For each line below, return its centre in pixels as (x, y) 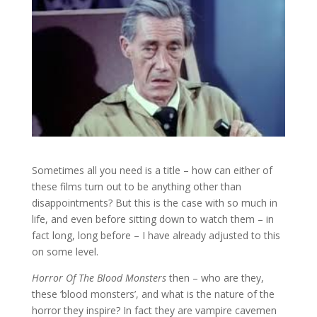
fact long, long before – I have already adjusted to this (156, 236)
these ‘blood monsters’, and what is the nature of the (153, 294)
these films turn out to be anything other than (136, 187)
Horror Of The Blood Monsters (100, 278)
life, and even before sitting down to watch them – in (152, 219)
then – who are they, (216, 278)
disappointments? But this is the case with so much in (154, 203)
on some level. (65, 252)
